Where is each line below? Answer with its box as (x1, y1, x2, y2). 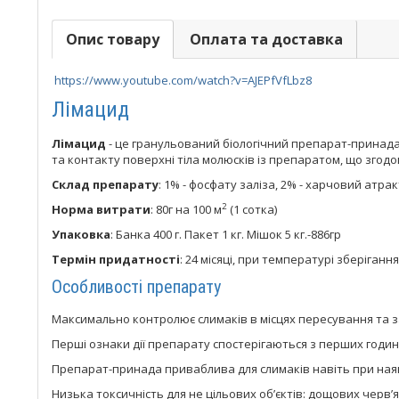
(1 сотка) (227, 201, 277, 217)
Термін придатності (52, 251, 180, 267)
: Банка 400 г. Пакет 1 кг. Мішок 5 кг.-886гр (110, 226, 341, 242)
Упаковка (52, 226, 110, 242)
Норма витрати (52, 201, 151, 217)
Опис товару (66, 29, 159, 49)
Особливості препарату (52, 276, 221, 297)
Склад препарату (52, 176, 159, 192)
